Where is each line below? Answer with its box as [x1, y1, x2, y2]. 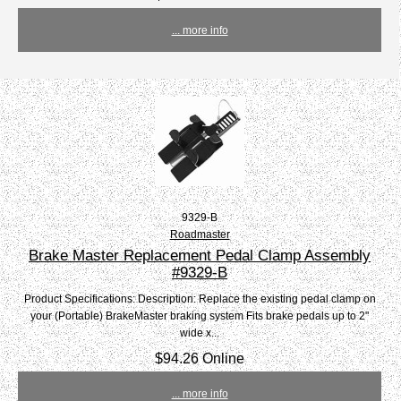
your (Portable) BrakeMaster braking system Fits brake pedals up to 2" [30, 310, 370, 322]
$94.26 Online [155, 350, 245, 367]
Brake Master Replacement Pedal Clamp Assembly [29, 246, 371, 265]
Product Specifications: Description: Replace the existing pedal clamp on [23, 293, 376, 305]
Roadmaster [169, 228, 230, 241]
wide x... [180, 327, 220, 339]
